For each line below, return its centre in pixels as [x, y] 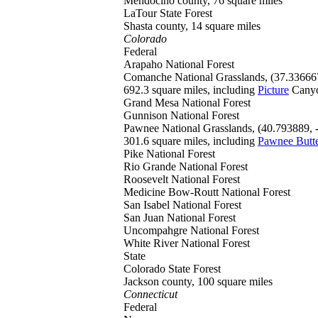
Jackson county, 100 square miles [198, 281]
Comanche [149, 77]
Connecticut [150, 294]
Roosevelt [147, 179]
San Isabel [148, 205]
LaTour [142, 13]
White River [152, 243]
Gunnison [147, 115]
